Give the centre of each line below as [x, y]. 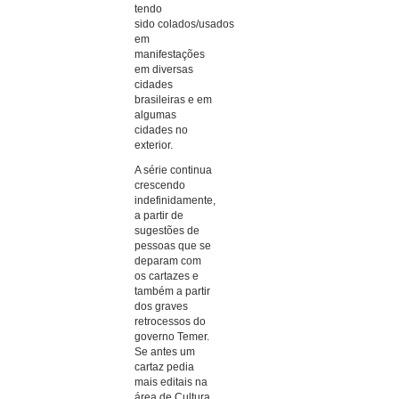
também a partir [173, 292]
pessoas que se [173, 246]
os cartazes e [167, 277]
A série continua [174, 171]
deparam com [168, 261]
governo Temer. [172, 337]
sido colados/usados [185, 24]
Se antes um [165, 352]
